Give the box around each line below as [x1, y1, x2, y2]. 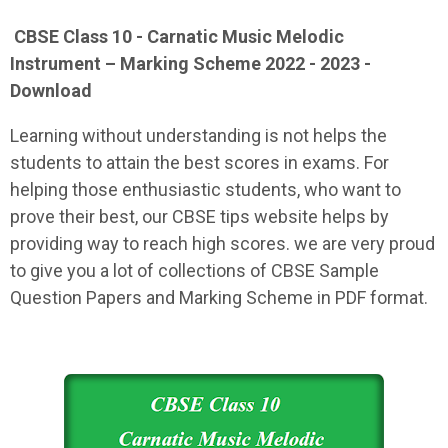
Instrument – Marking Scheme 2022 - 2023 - [10, 53, 371, 74]
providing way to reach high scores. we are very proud [10, 233, 435, 254]
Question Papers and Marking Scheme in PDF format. [10, 287, 428, 308]
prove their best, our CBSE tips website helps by [10, 206, 389, 227]
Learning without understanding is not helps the [10, 125, 387, 146]
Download [10, 80, 92, 101]
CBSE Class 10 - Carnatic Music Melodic [14, 26, 344, 47]
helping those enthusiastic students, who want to [10, 179, 401, 200]
